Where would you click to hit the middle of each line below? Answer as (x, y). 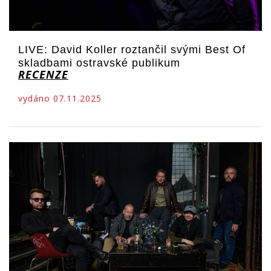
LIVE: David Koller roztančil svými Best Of (132, 50)
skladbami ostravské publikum (99, 63)
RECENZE (43, 75)
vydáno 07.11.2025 (60, 99)
